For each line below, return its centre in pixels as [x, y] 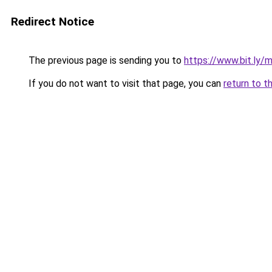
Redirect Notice [53, 22]
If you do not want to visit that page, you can [125, 83]
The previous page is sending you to [105, 60]
